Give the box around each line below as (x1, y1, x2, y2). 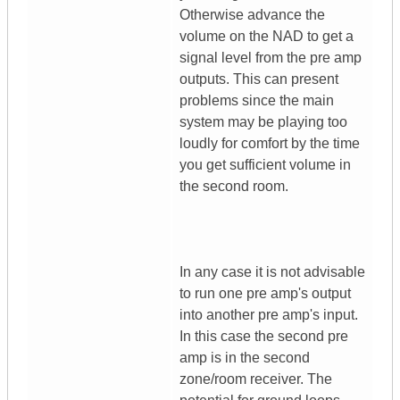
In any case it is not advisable (179, 264, 365, 280)
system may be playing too (179, 114, 347, 130)
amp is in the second (179, 350, 310, 366)
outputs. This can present (179, 71, 338, 87)
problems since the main (179, 93, 334, 109)
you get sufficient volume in (179, 157, 351, 173)
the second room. (179, 179, 288, 195)
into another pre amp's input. (179, 307, 358, 323)
